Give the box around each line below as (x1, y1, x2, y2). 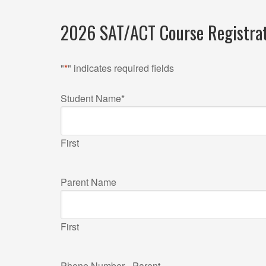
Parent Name (61, 175, 116, 189)
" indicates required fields (68, 61, 174, 75)
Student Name (61, 91, 121, 105)
